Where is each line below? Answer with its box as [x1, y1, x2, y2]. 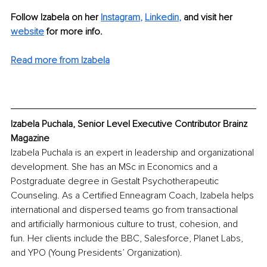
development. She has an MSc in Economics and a [11, 161, 220, 173]
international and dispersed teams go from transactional [11, 204, 240, 216]
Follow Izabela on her [11, 11, 101, 24]
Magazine [11, 132, 49, 145]
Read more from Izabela [11, 54, 110, 67]
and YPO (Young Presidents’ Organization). [11, 247, 185, 259]
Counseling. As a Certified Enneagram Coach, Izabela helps [11, 190, 256, 202]
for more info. [44, 26, 103, 38]
